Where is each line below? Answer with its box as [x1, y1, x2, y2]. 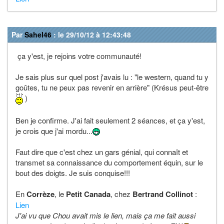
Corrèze [26, 188, 54, 199]
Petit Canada [66, 188, 110, 199]
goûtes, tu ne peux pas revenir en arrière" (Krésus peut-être [15, 81, 208, 92]
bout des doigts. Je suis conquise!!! [15, 167, 130, 178]
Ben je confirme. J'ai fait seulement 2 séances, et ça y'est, [15, 114, 205, 125]
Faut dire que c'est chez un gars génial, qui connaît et [15, 146, 188, 157]
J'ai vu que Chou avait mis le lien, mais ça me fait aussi [15, 209, 195, 220]
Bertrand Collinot [132, 188, 193, 199]
